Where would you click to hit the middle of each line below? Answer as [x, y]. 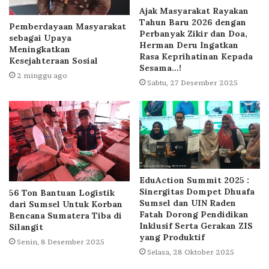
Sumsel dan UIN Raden [188, 203]
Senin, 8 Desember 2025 [61, 241]
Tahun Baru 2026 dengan [193, 22]
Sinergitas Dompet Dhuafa [197, 192]
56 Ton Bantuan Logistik [62, 192]
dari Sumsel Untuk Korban [66, 204]
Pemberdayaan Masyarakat [68, 26]
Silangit [26, 227]
